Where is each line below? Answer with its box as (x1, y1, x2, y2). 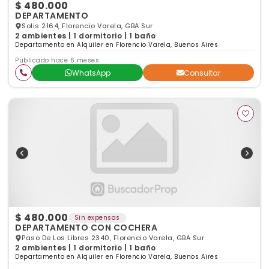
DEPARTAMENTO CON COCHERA (15, 222, 157, 234)
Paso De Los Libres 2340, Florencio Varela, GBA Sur (22, 233, 204, 243)
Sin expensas (74, 213, 120, 222)
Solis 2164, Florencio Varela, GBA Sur (22, 21, 153, 31)
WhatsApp (71, 67, 110, 78)
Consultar (184, 67, 220, 78)
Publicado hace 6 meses (15, 56, 99, 65)
